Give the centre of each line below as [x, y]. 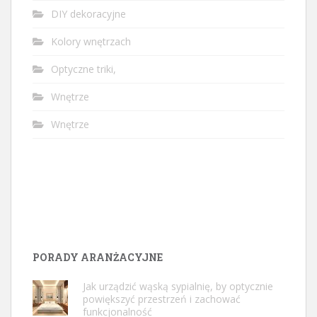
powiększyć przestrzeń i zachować [162, 299]
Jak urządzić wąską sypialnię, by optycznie [178, 286]
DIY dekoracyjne [88, 13]
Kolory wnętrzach [91, 41]
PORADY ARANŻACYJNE [98, 257]
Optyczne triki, [83, 69]
